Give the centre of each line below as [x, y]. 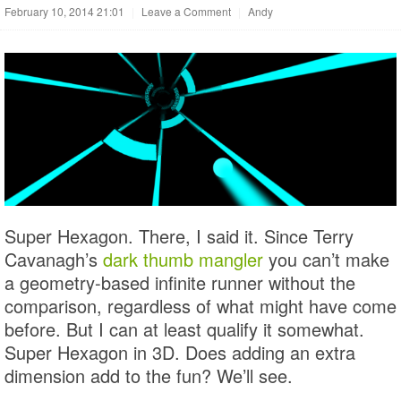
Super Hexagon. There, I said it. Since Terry [179, 236]
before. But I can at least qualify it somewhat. [184, 329]
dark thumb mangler [183, 260]
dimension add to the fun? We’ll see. [149, 376]
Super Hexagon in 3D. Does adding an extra [180, 353]
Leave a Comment [186, 11]
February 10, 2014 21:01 [64, 11]
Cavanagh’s [54, 260]
